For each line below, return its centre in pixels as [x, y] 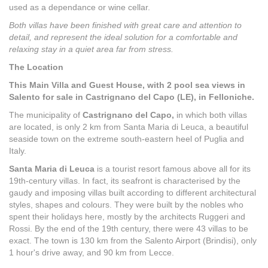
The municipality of [46, 115]
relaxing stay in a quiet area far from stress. [92, 49]
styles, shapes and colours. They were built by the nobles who [126, 205]
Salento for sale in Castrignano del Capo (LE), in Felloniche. [132, 97]
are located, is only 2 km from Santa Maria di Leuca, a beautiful [129, 127]
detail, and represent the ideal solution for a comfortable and [123, 37]
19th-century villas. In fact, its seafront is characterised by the [125, 181]
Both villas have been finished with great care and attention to [125, 25]
